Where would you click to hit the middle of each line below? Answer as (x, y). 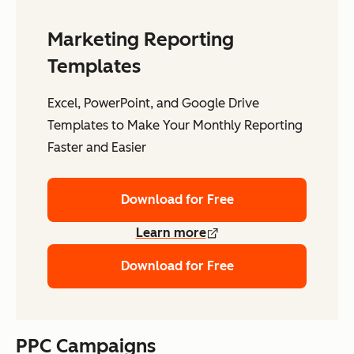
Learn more (171, 232)
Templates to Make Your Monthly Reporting (175, 125)
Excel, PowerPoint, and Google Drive (153, 103)
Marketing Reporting (141, 39)
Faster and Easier (97, 147)
